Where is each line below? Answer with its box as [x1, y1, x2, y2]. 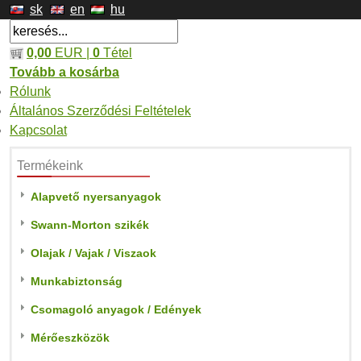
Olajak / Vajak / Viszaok [31, 247, 156, 259]
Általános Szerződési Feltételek [10, 104, 191, 118]
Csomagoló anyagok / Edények [31, 303, 201, 316]
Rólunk [10, 85, 51, 98]
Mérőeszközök [31, 331, 110, 344]
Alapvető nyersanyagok [31, 190, 161, 203]
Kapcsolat [10, 123, 67, 137]
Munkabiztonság [31, 275, 122, 288]
